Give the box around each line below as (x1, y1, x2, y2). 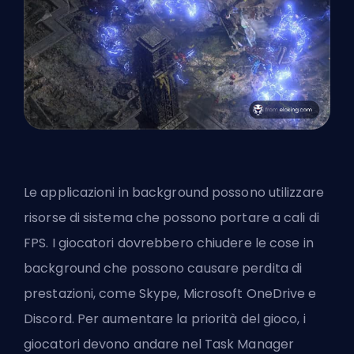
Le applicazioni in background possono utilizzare (24, 183, 324, 202)
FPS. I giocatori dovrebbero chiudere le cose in (24, 234, 314, 253)
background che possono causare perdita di (24, 259, 303, 278)
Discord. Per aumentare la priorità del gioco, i (24, 310, 306, 329)
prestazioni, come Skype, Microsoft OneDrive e (24, 284, 317, 303)
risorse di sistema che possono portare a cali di (24, 209, 319, 228)
